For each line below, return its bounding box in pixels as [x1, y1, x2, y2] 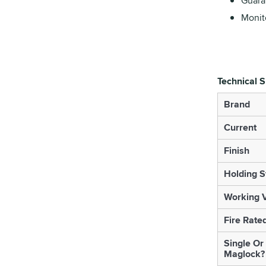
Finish [223, 144, 249, 157]
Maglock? [223, 247, 265, 261]
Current [223, 121, 256, 134]
